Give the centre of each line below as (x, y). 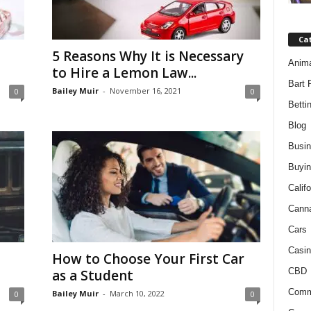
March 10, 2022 (137, 293)
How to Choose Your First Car (148, 259)
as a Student (92, 276)
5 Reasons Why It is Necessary (148, 56)
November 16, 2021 (145, 91)
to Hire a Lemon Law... (124, 73)
